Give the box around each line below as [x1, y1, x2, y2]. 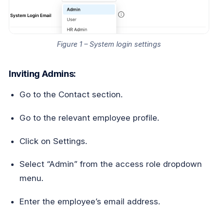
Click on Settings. [19, 136, 88, 146]
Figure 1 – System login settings [57, 39, 161, 48]
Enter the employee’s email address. [19, 197, 161, 207]
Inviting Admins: [8, 68, 76, 79]
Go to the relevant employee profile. [19, 113, 160, 123]
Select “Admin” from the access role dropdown [19, 159, 202, 169]
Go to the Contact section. [19, 90, 123, 100]
